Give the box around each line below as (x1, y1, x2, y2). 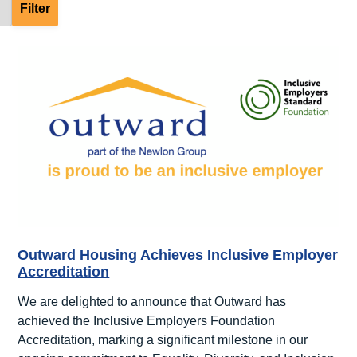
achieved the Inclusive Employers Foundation (18, 313, 276, 328)
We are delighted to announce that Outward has (18, 294, 287, 308)
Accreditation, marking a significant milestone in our (18, 332, 308, 347)
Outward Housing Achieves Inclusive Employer (18, 246, 339, 263)
